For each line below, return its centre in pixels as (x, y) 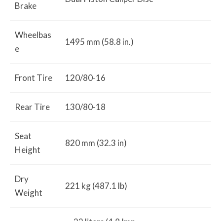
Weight (29, 193)
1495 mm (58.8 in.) (99, 42)
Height (28, 150)
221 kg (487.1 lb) (96, 186)
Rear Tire (32, 107)
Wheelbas (33, 35)
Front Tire (34, 78)
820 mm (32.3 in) (96, 143)
